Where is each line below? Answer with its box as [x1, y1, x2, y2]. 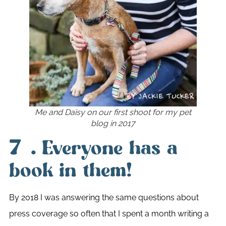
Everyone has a [41, 135, 178, 161]
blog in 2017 [90, 118, 135, 128]
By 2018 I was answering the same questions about [9, 192, 199, 202]
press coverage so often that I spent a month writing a [9, 208, 209, 218]
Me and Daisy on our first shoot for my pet [34, 107, 191, 117]
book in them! [9, 157, 132, 183]
